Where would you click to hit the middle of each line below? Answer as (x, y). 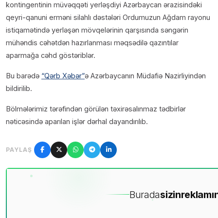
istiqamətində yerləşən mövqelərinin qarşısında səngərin (97, 30)
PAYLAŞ (19, 149)
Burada (145, 194)
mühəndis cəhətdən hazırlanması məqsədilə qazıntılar (92, 42)
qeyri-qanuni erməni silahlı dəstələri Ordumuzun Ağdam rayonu (108, 17)
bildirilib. (19, 88)
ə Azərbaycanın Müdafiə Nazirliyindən (145, 75)
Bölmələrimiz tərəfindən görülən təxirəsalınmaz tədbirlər (96, 109)
